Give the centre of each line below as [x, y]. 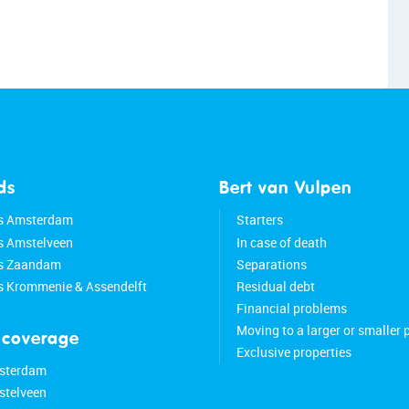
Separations [271, 265]
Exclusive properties [294, 352]
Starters [259, 220]
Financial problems [291, 309]
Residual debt [275, 287]
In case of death [281, 242]
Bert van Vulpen [286, 189]
